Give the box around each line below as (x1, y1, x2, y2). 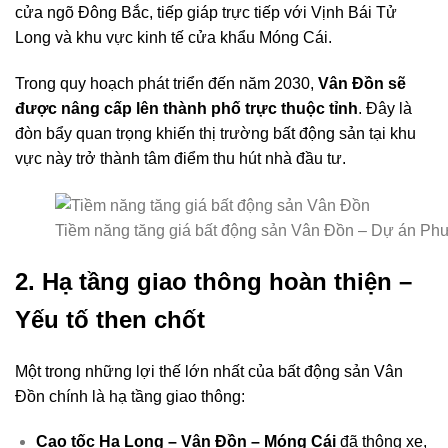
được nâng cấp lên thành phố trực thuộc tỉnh (15, 99, 358, 117)
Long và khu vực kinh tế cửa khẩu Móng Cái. (15, 28, 332, 46)
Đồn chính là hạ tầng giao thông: (15, 387, 245, 405)
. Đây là (358, 99, 412, 117)
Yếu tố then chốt (15, 305, 205, 333)
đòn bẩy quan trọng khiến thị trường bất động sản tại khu (15, 124, 416, 142)
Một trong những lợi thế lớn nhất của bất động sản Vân (15, 362, 403, 380)
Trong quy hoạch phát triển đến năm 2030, (15, 74, 318, 92)
